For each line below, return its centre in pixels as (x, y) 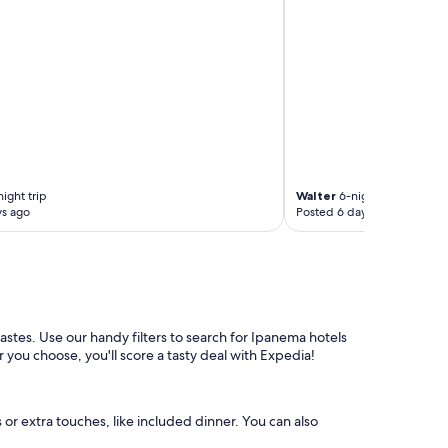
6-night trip (368, 196)
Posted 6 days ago (345, 212)
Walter (315, 196)
